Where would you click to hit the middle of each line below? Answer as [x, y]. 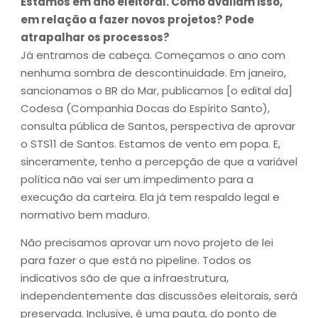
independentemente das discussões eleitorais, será [159, 296]
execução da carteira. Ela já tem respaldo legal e [150, 197]
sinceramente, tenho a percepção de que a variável [159, 162]
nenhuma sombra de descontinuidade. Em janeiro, [153, 73]
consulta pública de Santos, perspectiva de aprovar [158, 126]
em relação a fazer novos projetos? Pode [137, 20]
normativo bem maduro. [85, 215]
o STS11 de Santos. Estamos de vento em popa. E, [150, 144]
